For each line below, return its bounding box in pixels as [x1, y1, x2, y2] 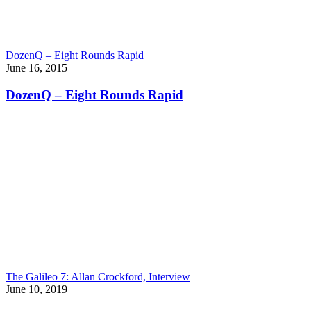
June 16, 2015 [6, 61, 67, 74]
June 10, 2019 [6, 283, 67, 296]
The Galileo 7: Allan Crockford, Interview [6, 271, 190, 283]
